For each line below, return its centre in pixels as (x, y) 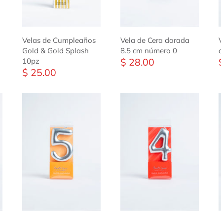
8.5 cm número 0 (148, 50)
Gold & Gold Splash (56, 50)
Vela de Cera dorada (155, 40)
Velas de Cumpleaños (59, 40)
